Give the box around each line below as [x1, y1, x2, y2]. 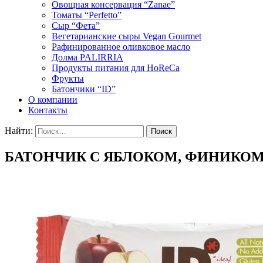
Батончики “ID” [52, 84, 116, 94]
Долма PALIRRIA [52, 52, 123, 62]
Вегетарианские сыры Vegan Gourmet [52, 31, 201, 41]
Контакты [28, 105, 68, 115]
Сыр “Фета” [52, 21, 100, 31]
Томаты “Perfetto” [52, 10, 122, 20]
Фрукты [52, 73, 84, 83]
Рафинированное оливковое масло [52, 42, 190, 52]
